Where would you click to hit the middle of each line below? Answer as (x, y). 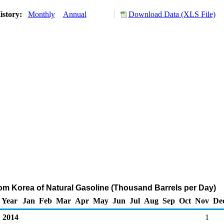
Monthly (41, 14)
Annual (74, 14)
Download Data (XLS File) (172, 14)
